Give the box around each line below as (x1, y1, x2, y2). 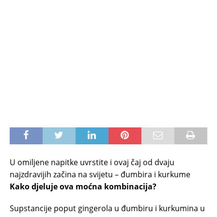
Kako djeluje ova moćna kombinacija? (10, 181, 156, 192)
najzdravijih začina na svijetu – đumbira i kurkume (10, 169, 190, 180)
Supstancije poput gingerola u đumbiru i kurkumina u (10, 203, 205, 214)
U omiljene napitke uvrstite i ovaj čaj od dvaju (10, 157, 174, 168)
